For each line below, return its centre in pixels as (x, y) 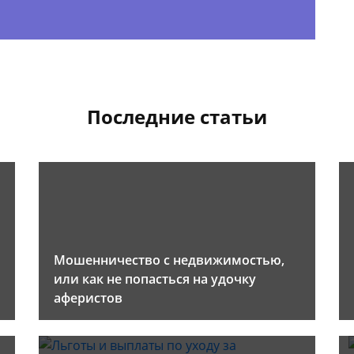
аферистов (88, 298)
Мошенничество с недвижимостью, (169, 260)
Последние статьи (177, 117)
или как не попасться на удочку (155, 279)
